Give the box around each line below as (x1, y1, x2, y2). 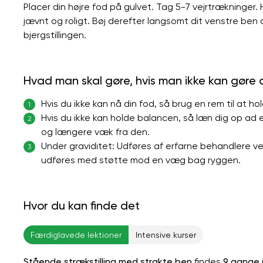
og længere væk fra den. (41, 126, 150, 137)
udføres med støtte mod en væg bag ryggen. (41, 154, 241, 166)
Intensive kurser (136, 230, 196, 240)
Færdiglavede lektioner (31, 230, 122, 240)
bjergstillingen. (23, 29, 86, 41)
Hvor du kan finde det (23, 198, 140, 213)
